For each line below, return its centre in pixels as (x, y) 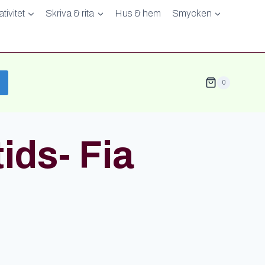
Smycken (192, 13)
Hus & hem (138, 13)
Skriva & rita (70, 13)
